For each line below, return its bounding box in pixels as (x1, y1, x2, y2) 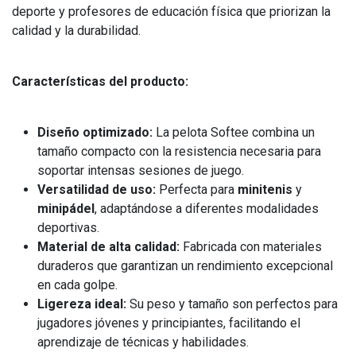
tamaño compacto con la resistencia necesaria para (37, 144, 321, 159)
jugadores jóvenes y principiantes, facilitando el (37, 315, 300, 331)
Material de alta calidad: (37, 239, 180, 254)
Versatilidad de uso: (37, 182, 156, 197)
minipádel (37, 201, 95, 216)
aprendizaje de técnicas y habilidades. (37, 335, 249, 350)
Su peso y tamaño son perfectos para (126, 296, 338, 311)
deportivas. (37, 220, 99, 235)
